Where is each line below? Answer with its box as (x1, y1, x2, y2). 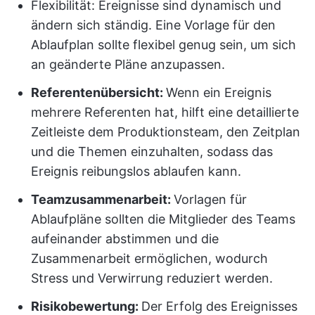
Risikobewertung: (31, 299, 141, 314)
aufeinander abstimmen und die (31, 231, 219, 246)
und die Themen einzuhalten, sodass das (31, 144, 273, 159)
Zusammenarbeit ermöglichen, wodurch (31, 251, 268, 266)
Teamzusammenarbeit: (31, 192, 174, 207)
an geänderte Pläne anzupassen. (31, 57, 225, 72)
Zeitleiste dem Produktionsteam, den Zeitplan (31, 124, 300, 139)
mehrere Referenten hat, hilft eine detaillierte (31, 105, 299, 120)
